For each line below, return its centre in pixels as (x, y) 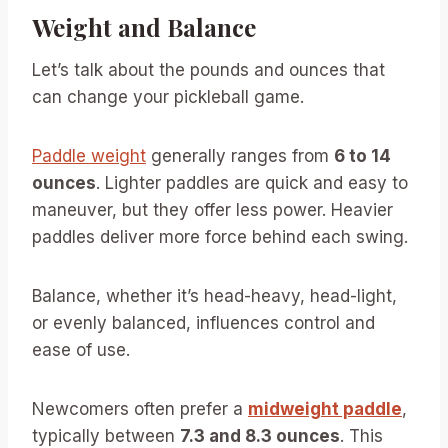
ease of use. (81, 350)
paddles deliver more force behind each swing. (220, 237)
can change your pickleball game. (168, 97)
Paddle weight (89, 156)
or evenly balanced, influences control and (203, 323)
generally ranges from (240, 156)
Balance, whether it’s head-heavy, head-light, (214, 296)
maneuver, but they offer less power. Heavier (212, 210)
